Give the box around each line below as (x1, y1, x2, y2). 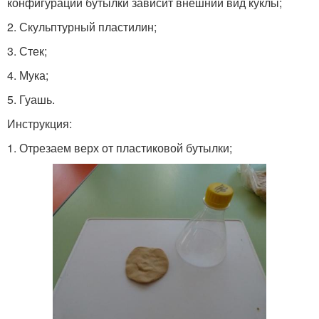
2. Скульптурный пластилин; (7, 19, 157, 36)
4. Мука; (7, 67, 48, 84)
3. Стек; (7, 43, 47, 60)
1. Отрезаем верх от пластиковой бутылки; (7, 140, 232, 157)
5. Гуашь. (7, 91, 55, 108)
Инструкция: (7, 115, 72, 132)
